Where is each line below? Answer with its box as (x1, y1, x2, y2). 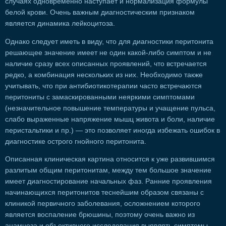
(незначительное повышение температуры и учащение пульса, (5, 104, 215, 112)
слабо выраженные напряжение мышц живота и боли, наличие (5, 115, 215, 123)
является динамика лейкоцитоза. (5, 20, 115, 28)
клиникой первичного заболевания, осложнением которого (5, 200, 200, 208)
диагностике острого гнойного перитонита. (5, 137, 146, 145)
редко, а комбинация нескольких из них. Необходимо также (5, 71, 203, 79)
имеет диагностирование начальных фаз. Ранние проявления (5, 178, 212, 186)
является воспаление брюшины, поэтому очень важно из (5, 211, 195, 219)
